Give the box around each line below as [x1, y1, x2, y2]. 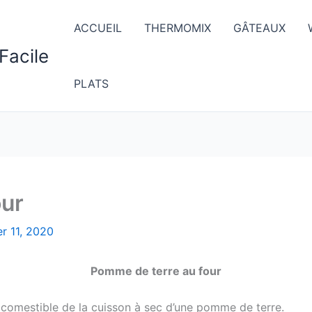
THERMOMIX [144, 21, 211, 35]
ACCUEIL [74, 21, 122, 35]
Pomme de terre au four [91, 264, 221, 278]
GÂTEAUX [233, 21, 286, 35]
